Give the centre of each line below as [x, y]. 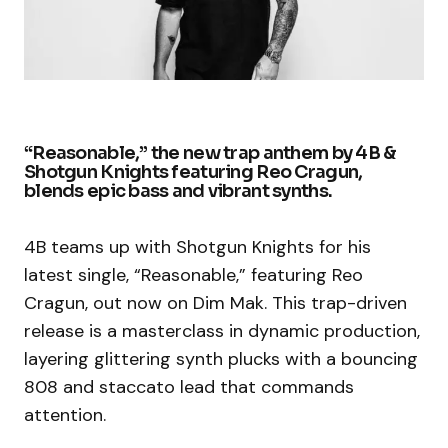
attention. [65, 414]
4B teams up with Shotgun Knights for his [197, 246]
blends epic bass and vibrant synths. [178, 190]
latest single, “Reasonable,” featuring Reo [193, 274]
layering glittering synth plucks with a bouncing [221, 358]
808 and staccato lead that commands [189, 386]
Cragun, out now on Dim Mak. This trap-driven [215, 302]
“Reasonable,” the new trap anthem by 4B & [210, 152]
